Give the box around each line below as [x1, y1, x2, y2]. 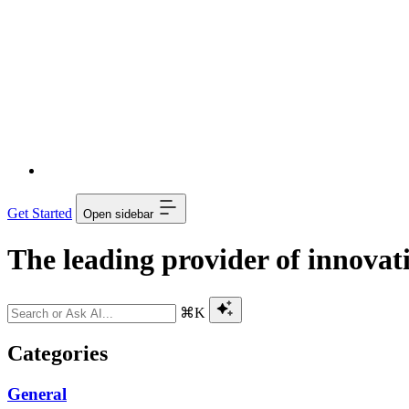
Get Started [7, 205, 72, 221]
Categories [7, 341, 108, 365]
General [7, 383, 67, 404]
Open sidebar [83, 207, 153, 221]
